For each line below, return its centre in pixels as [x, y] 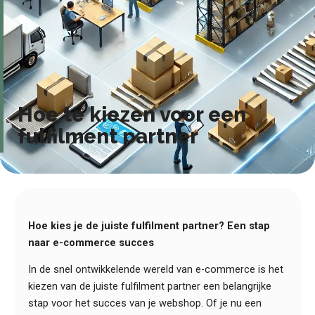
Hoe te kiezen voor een [132, 114]
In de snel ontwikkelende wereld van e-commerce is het [156, 270]
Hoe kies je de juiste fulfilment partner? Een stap [149, 225]
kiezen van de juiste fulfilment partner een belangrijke [150, 287]
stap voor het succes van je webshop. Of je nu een [145, 303]
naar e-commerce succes [91, 242]
